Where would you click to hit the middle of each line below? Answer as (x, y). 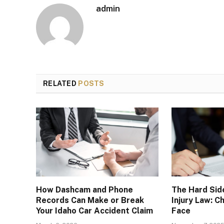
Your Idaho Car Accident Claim (94, 210)
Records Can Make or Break (90, 200)
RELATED (61, 83)
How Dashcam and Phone (84, 189)
